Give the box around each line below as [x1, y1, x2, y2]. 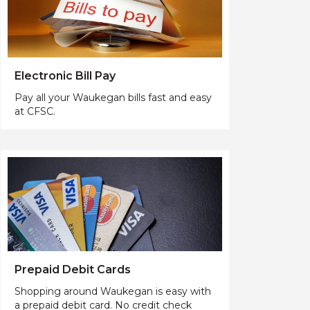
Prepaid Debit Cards [15, 263, 131, 277]
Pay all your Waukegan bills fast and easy [15, 91, 212, 104]
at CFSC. [15, 105, 55, 118]
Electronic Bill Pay [15, 69, 116, 83]
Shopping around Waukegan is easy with [15, 285, 211, 298]
